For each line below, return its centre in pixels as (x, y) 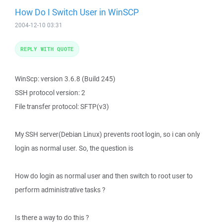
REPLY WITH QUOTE (47, 49)
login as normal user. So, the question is (74, 148)
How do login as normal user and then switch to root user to (104, 176)
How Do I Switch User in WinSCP (77, 12)
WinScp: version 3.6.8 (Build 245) (65, 79)
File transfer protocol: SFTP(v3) (62, 107)
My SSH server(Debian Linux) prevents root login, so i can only (107, 134)
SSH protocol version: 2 (50, 93)
